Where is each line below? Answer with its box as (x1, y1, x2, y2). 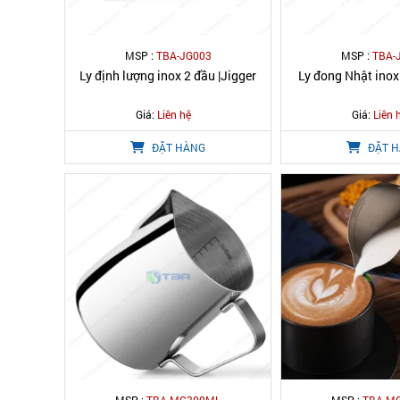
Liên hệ (157, 107, 191, 121)
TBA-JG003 (155, 48, 212, 62)
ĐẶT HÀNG (149, 140, 205, 154)
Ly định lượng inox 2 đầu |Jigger (79, 67, 256, 84)
